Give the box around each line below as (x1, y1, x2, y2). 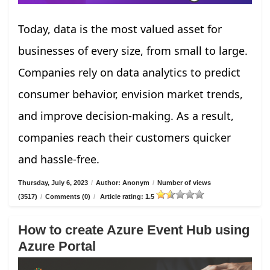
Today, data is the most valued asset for (18, 21, 222, 36)
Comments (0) (45, 192, 90, 200)
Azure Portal (18, 238, 96, 254)
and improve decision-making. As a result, (18, 108, 234, 123)
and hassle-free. (18, 151, 99, 166)
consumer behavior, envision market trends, (18, 86, 243, 101)
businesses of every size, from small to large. (18, 43, 248, 58)
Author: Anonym (96, 178, 149, 186)
